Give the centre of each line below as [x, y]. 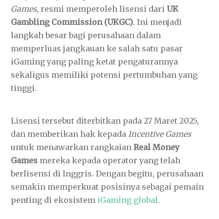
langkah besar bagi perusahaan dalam [86, 35]
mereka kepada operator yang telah [109, 160]
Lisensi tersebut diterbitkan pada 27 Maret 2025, [105, 121]
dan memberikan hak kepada [70, 134]
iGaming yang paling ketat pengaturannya [95, 62]
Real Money [157, 147]
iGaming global [128, 200]
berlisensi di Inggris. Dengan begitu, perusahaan [107, 174]
